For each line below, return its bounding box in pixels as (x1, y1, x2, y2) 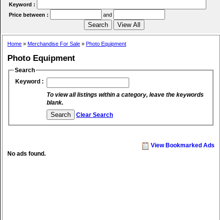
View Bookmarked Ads (149, 142, 215, 149)
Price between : (9, 11, 50, 18)
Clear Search (76, 111, 113, 118)
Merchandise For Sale (27, 40, 80, 47)
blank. (47, 99, 63, 106)
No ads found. (7, 150, 46, 158)
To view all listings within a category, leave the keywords (47, 91, 204, 98)
